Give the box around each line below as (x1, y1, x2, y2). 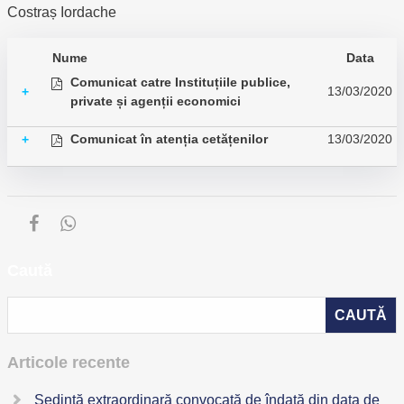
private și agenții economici (70, 94, 241, 108)
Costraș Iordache (7, 5, 116, 20)
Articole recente (7, 353, 130, 372)
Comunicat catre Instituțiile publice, (70, 75, 290, 89)
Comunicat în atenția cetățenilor (70, 132, 268, 146)
